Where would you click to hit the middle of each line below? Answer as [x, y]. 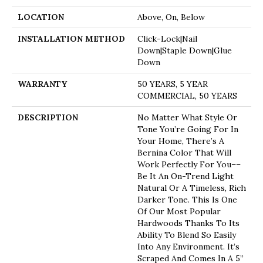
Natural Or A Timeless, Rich [192, 188]
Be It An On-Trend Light [186, 176]
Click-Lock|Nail [167, 38]
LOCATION [41, 17]
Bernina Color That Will [184, 152]
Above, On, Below [171, 17]
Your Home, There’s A [181, 141]
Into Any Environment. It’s [188, 246]
